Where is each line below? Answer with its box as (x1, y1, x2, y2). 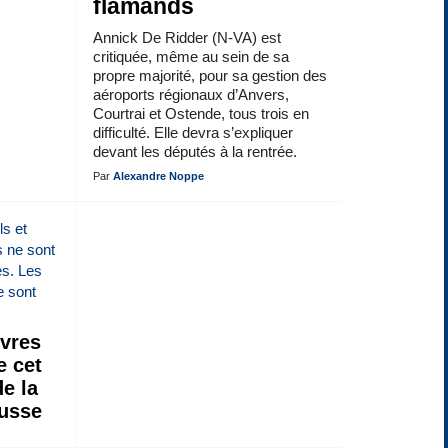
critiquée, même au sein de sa (92, 48, 289, 65)
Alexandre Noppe (112, 170, 204, 182)
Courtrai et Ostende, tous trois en (92, 105, 309, 122)
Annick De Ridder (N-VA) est (92, 29, 281, 46)
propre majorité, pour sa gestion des (92, 67, 327, 84)
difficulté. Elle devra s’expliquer (92, 124, 293, 141)
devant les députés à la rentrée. (92, 143, 297, 160)
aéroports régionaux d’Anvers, (92, 86, 289, 103)
